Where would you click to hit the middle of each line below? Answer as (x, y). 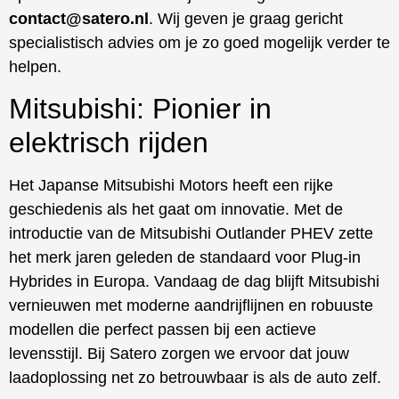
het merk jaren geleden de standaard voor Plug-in (185, 258)
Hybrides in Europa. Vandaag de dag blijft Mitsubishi (194, 282)
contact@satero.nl (79, 18)
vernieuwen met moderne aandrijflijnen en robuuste (191, 306)
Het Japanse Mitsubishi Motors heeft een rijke (171, 186)
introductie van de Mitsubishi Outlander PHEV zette (191, 234)
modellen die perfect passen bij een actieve (163, 330)
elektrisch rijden (109, 143)
